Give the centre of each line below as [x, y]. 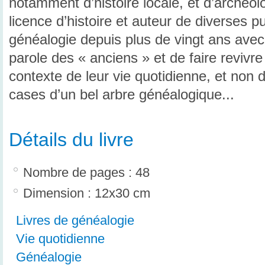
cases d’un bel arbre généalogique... [122, 95]
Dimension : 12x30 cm [87, 193]
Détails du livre [71, 140]
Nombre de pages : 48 [86, 172]
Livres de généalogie [75, 220]
